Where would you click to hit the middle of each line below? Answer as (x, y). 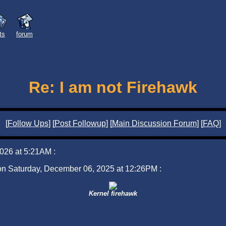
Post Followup (80, 123)
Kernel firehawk (113, 193)
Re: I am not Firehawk (113, 88)
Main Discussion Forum (154, 123)
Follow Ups (28, 123)
